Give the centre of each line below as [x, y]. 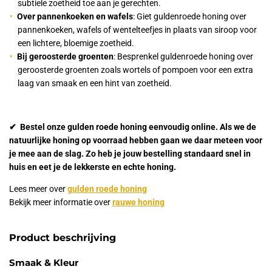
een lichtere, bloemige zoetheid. [76, 43]
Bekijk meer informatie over [61, 202]
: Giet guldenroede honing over [190, 17]
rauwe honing [138, 202]
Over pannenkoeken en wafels [75, 17]
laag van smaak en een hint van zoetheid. [95, 83]
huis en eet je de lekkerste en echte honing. [93, 167]
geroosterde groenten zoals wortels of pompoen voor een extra [135, 70]
